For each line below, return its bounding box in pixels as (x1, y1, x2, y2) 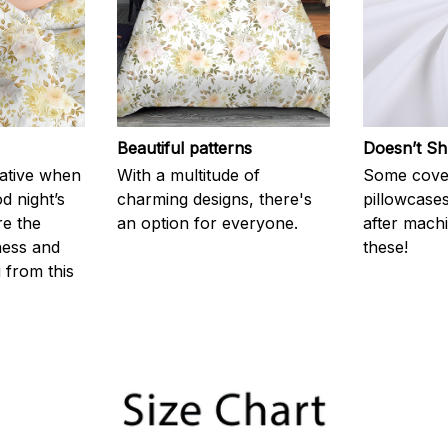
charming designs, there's (117, 188, 313, 209)
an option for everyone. (117, 212, 299, 233)
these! (362, 236, 408, 257)
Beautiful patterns (117, 137, 253, 158)
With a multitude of (117, 164, 261, 185)
